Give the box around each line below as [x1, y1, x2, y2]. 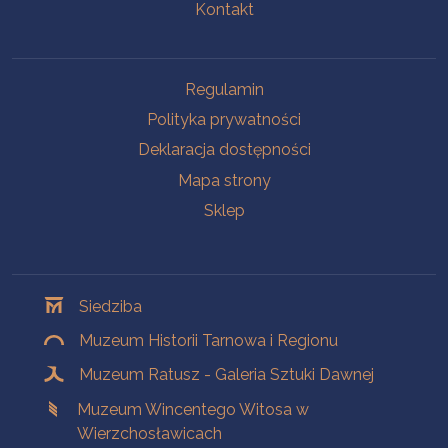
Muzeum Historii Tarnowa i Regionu [79, 330, 339, 350]
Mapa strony [177, 170, 271, 190]
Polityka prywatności [147, 110, 301, 130]
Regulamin [184, 79, 264, 99]
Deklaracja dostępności [137, 140, 311, 160]
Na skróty [11, 73, 97, 96]
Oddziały [11, 273, 91, 296]
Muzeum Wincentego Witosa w [77, 399, 310, 419]
